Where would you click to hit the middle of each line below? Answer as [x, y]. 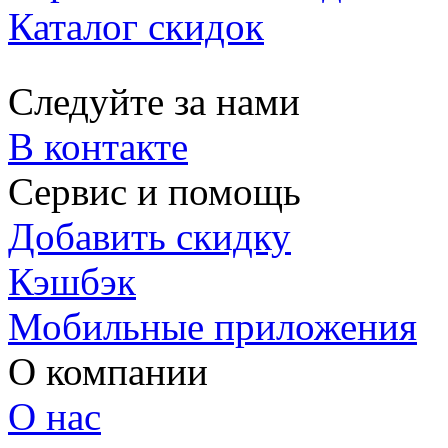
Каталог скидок [136, 26]
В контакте [98, 146]
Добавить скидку [149, 236]
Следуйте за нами [154, 101]
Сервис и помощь [154, 191]
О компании [108, 371]
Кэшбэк [72, 281]
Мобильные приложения [212, 326]
